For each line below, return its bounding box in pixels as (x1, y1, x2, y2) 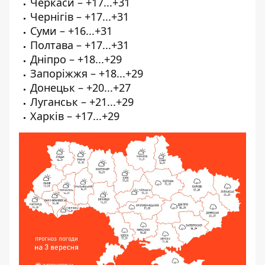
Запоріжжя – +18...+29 (30, 66, 143, 80)
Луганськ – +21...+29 (30, 94, 134, 109)
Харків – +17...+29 (30, 108, 119, 123)
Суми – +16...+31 (30, 23, 112, 38)
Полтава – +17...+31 (30, 37, 129, 52)
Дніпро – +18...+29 (30, 51, 122, 66)
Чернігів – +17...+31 (30, 9, 129, 24)
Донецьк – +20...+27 (30, 80, 131, 95)
